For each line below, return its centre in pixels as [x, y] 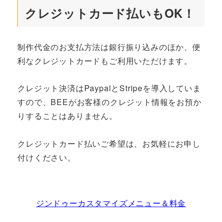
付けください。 [47, 157]
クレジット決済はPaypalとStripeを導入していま [109, 88]
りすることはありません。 [67, 116]
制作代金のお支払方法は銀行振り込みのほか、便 [109, 47]
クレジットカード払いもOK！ [110, 13]
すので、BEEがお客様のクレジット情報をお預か [110, 102]
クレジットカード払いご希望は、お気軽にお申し [109, 143]
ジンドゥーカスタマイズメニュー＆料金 [111, 203]
